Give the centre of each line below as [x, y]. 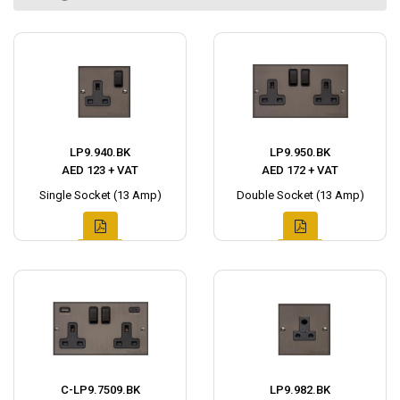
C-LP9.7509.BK [100, 390]
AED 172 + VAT [300, 171]
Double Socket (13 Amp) [300, 196]
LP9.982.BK [300, 390]
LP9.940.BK [100, 153]
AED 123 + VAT [100, 171]
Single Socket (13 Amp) [100, 196]
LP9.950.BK [300, 153]
